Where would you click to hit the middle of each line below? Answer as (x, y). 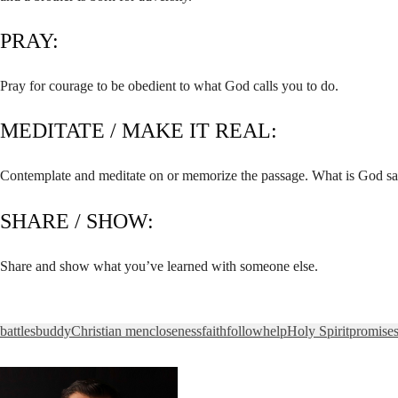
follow (245, 330)
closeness (175, 330)
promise (371, 330)
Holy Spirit (318, 330)
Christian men (110, 330)
